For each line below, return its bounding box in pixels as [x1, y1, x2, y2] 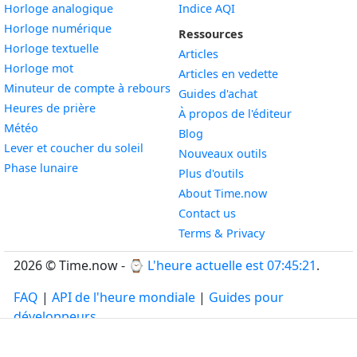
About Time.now [178, 186, 267, 201]
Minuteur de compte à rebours [4, 80, 171, 96]
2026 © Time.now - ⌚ [14, 257, 147, 274]
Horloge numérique [4, 21, 112, 36]
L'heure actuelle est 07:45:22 [147, 257, 316, 274]
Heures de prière [4, 100, 96, 116]
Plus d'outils [178, 166, 244, 181]
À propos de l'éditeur [178, 106, 292, 121]
